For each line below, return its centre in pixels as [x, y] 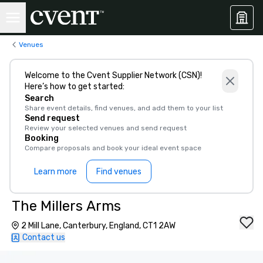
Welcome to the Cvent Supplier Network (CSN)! [113, 75]
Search [39, 98]
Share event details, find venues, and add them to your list [124, 108]
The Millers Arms [66, 206]
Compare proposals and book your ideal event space [113, 148]
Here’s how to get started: [75, 87]
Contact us [44, 237]
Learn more [55, 171]
